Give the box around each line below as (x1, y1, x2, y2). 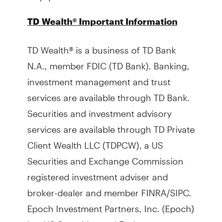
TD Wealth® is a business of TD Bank (27, 36, 176, 55)
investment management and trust (27, 67, 170, 87)
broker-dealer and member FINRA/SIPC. (27, 178, 191, 198)
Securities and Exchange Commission (27, 147, 183, 166)
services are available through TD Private (27, 115, 195, 135)
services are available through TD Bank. (27, 83, 190, 103)
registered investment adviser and (27, 163, 168, 182)
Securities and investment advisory (27, 99, 171, 119)
